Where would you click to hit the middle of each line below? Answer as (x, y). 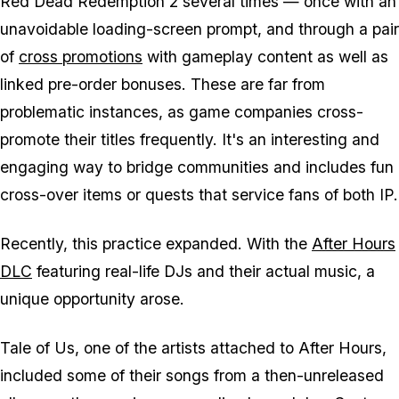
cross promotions (81, 57)
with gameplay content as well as (265, 57)
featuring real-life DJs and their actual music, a (204, 272)
